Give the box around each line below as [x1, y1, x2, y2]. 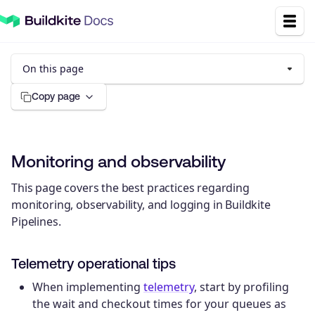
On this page [22, 62, 84, 75]
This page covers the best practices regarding [11, 179, 250, 195]
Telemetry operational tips [11, 255, 176, 271]
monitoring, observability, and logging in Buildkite [11, 196, 271, 212]
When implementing [32, 278, 143, 295]
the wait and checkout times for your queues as [32, 295, 286, 311]
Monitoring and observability [11, 152, 226, 171]
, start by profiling [194, 278, 289, 295]
